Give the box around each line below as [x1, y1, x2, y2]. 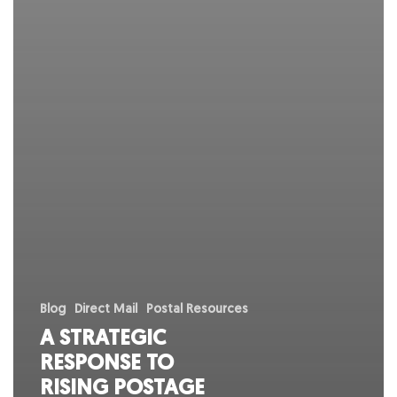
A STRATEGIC [39, 329, 166, 351]
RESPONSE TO [39, 354, 174, 376]
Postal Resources [145, 303, 248, 317]
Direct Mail [74, 303, 137, 317]
